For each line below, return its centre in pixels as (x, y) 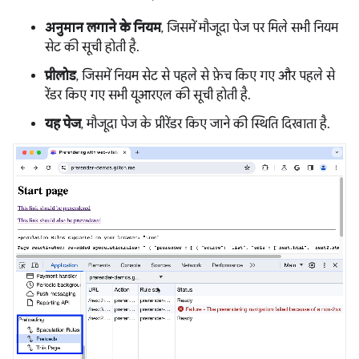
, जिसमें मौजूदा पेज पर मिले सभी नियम (250, 28)
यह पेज (63, 124)
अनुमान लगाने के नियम (103, 28)
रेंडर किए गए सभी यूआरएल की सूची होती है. (146, 95)
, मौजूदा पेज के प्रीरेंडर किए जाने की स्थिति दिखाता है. (204, 124)
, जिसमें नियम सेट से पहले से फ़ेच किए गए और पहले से (206, 76)
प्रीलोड (61, 76)
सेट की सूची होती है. (91, 47)
